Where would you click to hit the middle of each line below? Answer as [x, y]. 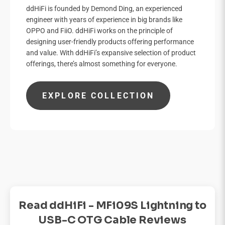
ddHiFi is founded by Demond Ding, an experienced [104, 9]
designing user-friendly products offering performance [110, 42]
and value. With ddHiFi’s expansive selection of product [111, 53]
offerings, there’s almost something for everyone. [102, 64]
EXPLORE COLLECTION [98, 96]
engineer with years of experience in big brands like [104, 20]
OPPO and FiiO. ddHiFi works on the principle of [99, 31]
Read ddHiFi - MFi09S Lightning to [113, 206]
